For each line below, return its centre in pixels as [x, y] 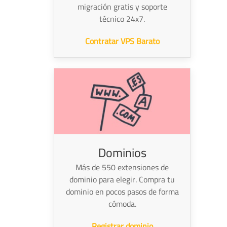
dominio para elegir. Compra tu [122, 179]
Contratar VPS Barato [122, 41]
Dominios [122, 153]
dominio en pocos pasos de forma [122, 191]
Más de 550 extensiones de [122, 167]
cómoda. [122, 203]
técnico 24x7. [122, 19]
